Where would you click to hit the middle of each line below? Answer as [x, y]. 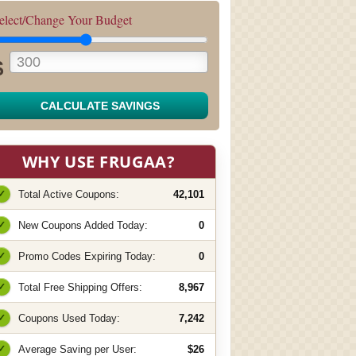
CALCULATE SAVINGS [100, 106]
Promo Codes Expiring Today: [87, 256]
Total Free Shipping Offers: [80, 287]
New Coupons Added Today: [83, 225]
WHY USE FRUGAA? [99, 161]
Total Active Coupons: [69, 194]
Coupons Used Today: [69, 318]
